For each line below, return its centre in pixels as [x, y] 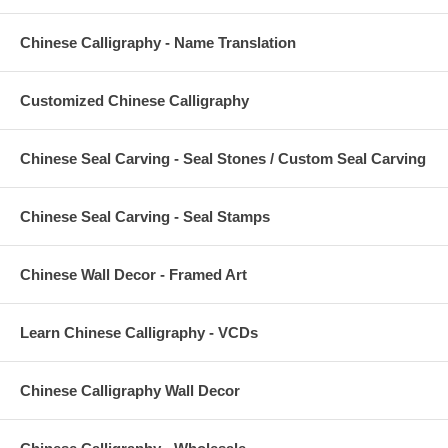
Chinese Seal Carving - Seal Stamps [145, 217]
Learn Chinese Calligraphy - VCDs [139, 333]
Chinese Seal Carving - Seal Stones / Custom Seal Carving [223, 159]
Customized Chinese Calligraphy [134, 101]
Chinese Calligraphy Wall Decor [130, 391]
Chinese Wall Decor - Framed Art [133, 275]
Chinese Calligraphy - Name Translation [158, 43]
